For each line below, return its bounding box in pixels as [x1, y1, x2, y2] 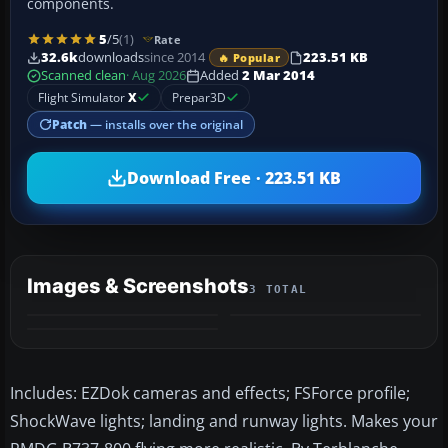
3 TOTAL [249, 283, 308, 297]
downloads [78, 49, 144, 67]
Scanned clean [41, 67, 126, 85]
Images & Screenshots [27, 274, 249, 299]
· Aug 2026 [126, 67, 186, 85]
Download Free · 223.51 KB [126, 166, 342, 189]
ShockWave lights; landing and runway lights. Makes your [10, 410, 438, 433]
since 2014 [144, 49, 205, 67]
